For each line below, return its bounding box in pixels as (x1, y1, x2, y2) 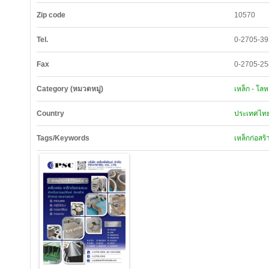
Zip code (37, 11, 65, 19)
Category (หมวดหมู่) (37, 85, 103, 93)
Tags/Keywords (37, 134, 89, 142)
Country (37, 109, 64, 118)
